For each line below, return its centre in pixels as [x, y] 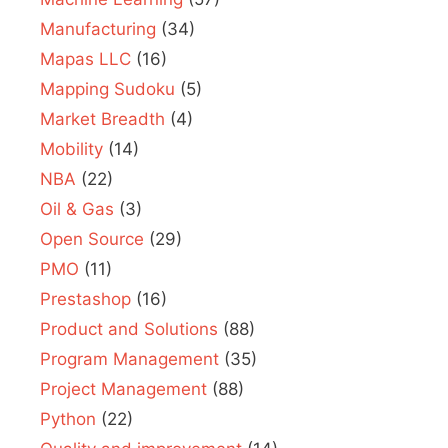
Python [68, 418]
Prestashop [85, 298]
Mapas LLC [85, 58]
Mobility [71, 148]
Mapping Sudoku [107, 88]
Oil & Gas [77, 208]
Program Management [129, 358]
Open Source [92, 238]
